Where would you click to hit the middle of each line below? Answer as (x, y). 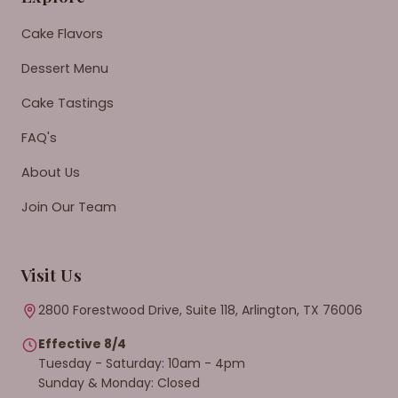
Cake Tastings (68, 103)
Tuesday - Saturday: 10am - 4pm (142, 363)
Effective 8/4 (82, 343)
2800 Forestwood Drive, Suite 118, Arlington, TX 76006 (200, 310)
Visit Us (52, 274)
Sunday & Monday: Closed (119, 382)
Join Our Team (69, 207)
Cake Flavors (62, 33)
